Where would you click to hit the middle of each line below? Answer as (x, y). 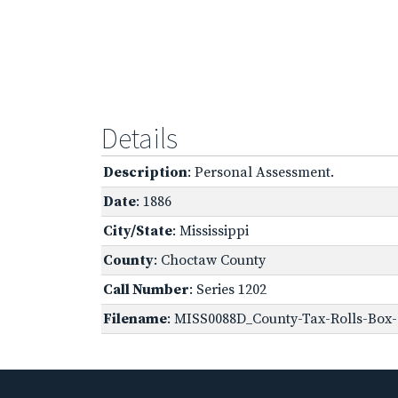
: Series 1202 (228, 289)
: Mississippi (211, 231)
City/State (138, 231)
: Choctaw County (210, 260)
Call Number (146, 289)
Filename (135, 318)
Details (139, 138)
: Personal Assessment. (261, 172)
